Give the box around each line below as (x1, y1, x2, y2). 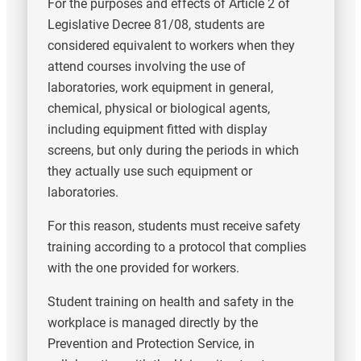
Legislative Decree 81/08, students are (47, 17, 264, 33)
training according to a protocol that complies (47, 239, 306, 255)
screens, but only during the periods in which (47, 143, 299, 159)
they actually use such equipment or (47, 164, 252, 180)
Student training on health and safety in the (47, 294, 293, 310)
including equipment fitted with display (47, 122, 268, 138)
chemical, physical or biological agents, (47, 101, 270, 117)
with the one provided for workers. (47, 260, 239, 276)
